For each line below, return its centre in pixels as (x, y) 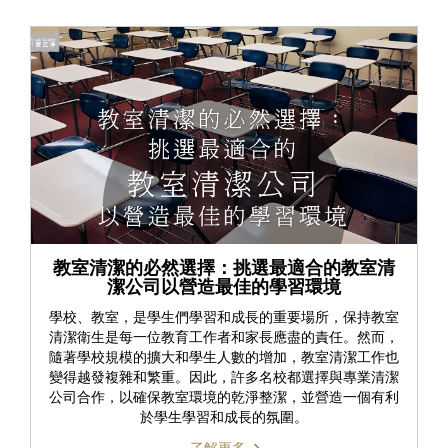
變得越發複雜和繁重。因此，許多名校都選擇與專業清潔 (224, 376)
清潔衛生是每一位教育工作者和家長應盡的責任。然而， (224, 336)
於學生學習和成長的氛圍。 (224, 416)
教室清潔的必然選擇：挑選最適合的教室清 (224, 267)
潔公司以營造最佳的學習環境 (224, 286)
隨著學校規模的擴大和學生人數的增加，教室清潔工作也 (224, 356)
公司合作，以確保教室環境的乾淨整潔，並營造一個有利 (224, 396)
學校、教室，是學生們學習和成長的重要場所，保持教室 (224, 316)
